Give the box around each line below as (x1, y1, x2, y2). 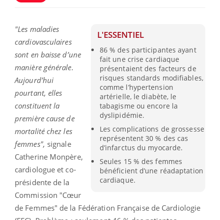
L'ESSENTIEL (97, 28, 144, 40)
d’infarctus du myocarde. (99, 142, 183, 152)
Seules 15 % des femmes (99, 157, 183, 166)
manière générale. (15, 62, 74, 72)
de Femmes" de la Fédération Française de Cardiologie (15, 202, 201, 213)
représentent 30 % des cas (99, 133, 189, 143)
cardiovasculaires (15, 36, 72, 47)
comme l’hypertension (99, 82, 173, 92)
